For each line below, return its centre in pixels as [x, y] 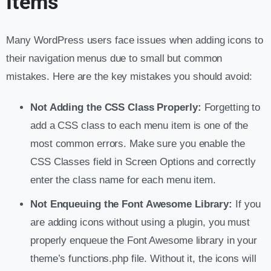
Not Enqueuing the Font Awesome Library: [132, 204]
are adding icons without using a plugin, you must [140, 222]
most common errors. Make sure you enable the [138, 143]
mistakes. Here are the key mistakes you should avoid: [129, 76]
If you [247, 204]
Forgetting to [231, 107]
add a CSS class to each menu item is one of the [139, 125]
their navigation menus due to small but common [114, 58]
